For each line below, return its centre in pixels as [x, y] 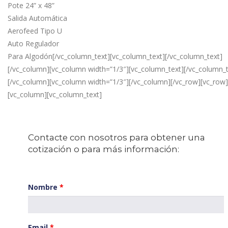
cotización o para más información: [104, 149]
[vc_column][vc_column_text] [55, 94]
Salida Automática [37, 18]
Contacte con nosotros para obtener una [117, 137]
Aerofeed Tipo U [35, 31]
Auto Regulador [33, 44]
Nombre [44, 187]
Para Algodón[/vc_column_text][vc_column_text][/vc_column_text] [115, 56]
